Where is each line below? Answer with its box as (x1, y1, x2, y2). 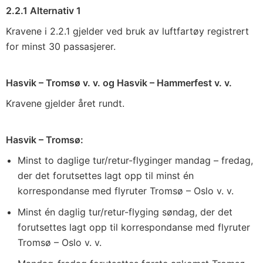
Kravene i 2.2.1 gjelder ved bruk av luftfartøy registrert (6, 25, 249, 37)
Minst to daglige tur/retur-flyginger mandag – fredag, (18, 154, 253, 166)
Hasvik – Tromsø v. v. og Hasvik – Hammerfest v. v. (6, 77, 232, 89)
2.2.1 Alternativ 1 (6, 5, 81, 16)
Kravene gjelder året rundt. (6, 97, 124, 109)
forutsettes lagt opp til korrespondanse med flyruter (18, 221, 250, 233)
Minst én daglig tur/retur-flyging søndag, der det (18, 206, 232, 218)
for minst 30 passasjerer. (6, 41, 116, 52)
